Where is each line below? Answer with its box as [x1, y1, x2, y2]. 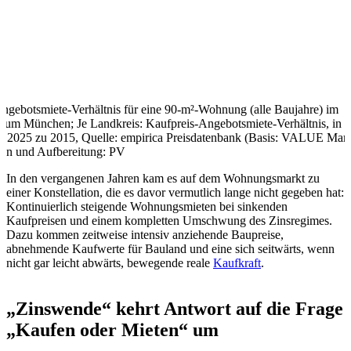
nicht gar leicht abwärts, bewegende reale [6, 255, 213, 270]
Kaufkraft [213, 255, 261, 270]
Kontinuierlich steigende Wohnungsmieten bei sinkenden [6, 199, 288, 213]
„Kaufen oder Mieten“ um [6, 319, 219, 340]
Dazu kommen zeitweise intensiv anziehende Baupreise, [6, 227, 284, 241]
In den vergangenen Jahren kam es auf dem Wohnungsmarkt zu [6, 171, 320, 185]
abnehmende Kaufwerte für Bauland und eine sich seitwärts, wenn [6, 241, 335, 255]
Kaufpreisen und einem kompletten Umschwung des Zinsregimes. [6, 213, 332, 227]
